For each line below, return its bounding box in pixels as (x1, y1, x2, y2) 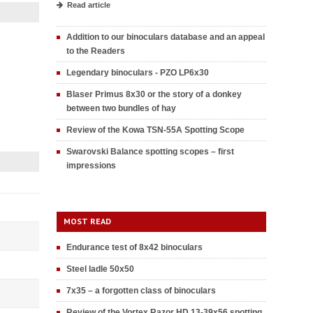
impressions (66, 161, 116, 170)
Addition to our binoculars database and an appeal (66, 32, 265, 42)
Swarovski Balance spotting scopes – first (66, 147, 234, 156)
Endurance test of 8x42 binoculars (66, 242, 203, 252)
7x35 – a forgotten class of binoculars (66, 286, 216, 296)
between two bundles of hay (66, 103, 176, 113)
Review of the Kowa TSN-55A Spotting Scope (66, 125, 245, 135)
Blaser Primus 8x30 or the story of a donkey (66, 89, 242, 99)
